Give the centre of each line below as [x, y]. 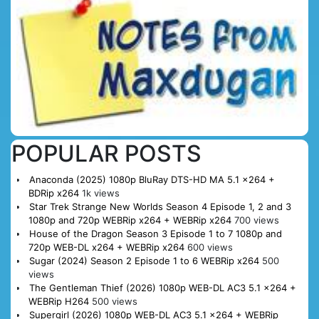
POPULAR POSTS [106, 154]
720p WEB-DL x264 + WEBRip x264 [106, 247]
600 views [210, 247]
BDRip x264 [53, 193]
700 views [256, 220]
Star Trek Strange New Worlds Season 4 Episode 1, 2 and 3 [160, 207]
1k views [100, 193]
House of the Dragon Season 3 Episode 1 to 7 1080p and [155, 234]
